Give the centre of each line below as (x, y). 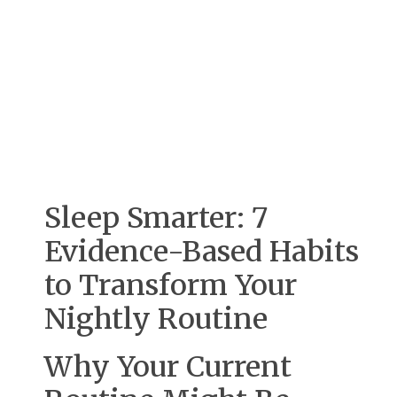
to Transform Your (171, 286)
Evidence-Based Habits (202, 252)
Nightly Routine (156, 319)
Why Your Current (168, 367)
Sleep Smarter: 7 (156, 218)
